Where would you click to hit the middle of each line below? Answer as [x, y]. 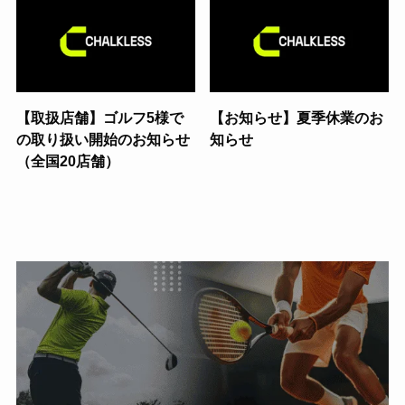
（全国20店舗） [67, 160]
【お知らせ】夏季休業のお [297, 117]
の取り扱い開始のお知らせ [103, 139]
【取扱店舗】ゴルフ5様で [99, 117]
